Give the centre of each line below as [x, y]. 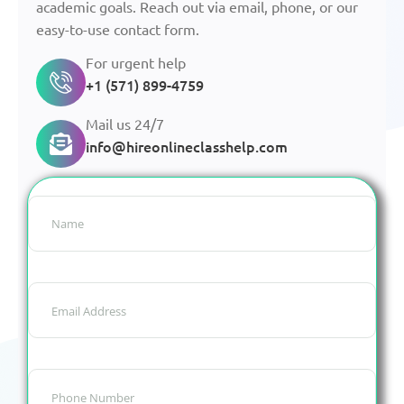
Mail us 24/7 [125, 123]
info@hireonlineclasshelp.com [187, 146]
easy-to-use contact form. [118, 29]
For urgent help [136, 62]
